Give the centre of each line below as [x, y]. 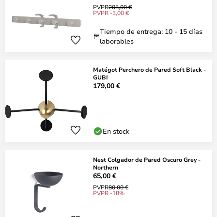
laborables [117, 41]
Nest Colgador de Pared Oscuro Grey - [147, 159]
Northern [106, 167]
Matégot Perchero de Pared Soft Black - [149, 69]
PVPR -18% [109, 193]
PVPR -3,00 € [111, 13]
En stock [116, 131]
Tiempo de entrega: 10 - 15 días [151, 31]
